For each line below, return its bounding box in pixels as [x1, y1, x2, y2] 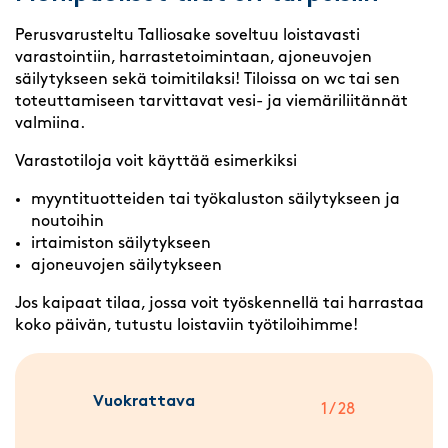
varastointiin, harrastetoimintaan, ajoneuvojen [15, 50, 372, 67]
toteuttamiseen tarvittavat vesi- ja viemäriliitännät [15, 94, 408, 111]
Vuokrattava [93, 394, 195, 411]
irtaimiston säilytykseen [31, 236, 211, 253]
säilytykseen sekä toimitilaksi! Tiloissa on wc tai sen [15, 72, 400, 89]
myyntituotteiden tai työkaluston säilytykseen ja [31, 192, 400, 209]
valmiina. [15, 116, 85, 133]
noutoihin [31, 214, 104, 231]
